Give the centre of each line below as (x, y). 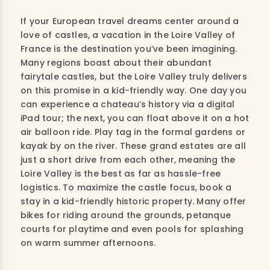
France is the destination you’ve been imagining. (129, 49)
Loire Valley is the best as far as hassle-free (121, 174)
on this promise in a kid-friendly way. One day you (134, 90)
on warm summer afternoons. (88, 243)
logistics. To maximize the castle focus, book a (126, 187)
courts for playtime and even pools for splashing (132, 229)
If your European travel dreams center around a (130, 21)
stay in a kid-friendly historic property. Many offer (133, 201)
